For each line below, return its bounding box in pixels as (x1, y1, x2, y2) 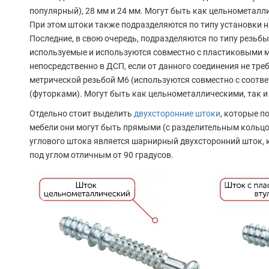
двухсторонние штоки (133, 109, 220, 119)
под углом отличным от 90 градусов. (29, 150, 174, 160)
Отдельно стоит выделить (29, 109, 134, 119)
